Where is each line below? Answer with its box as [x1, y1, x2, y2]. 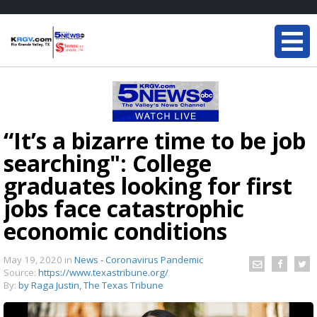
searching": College [4, 148, 212, 178]
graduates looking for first [4, 171, 292, 201]
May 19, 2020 [4, 253, 64, 266]
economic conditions [4, 216, 227, 246]
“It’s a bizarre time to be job [4, 125, 306, 156]
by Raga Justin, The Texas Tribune [18, 279, 163, 292]
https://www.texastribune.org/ [38, 266, 168, 279]
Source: [4, 266, 38, 279]
